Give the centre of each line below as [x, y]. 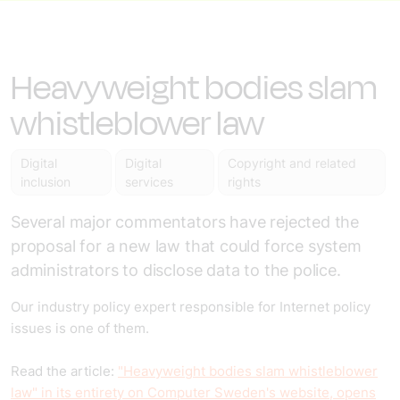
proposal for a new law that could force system [186, 246]
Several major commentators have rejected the [185, 222]
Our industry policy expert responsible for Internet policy [191, 307]
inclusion [46, 182]
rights [244, 182]
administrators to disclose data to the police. [176, 270]
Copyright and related [292, 163]
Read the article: [64, 371]
